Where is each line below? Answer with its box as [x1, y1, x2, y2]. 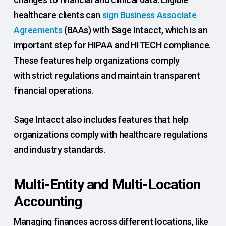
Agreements [13, 25, 63, 36]
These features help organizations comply [13, 55, 180, 66]
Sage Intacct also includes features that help [13, 114, 189, 125]
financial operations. [13, 85, 94, 96]
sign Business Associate [102, 10, 197, 21]
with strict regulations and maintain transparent [13, 70, 200, 81]
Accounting [13, 193, 82, 210]
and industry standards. [13, 144, 105, 155]
